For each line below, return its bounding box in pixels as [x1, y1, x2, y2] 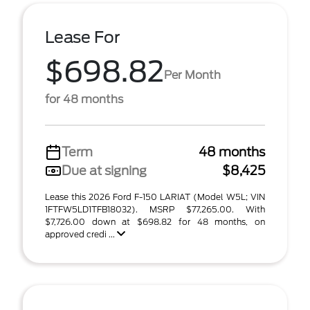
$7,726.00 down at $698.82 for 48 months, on [45, 217, 265, 227]
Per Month [164, 68, 221, 82]
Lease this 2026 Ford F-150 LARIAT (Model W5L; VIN [45, 192, 265, 202]
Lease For [45, 28, 120, 47]
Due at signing [62, 163, 147, 178]
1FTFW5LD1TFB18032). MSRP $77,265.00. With [45, 204, 265, 215]
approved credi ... [45, 229, 117, 239]
